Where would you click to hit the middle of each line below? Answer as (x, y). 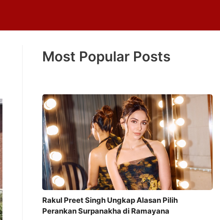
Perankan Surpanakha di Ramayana (106, 211)
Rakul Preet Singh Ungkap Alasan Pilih (110, 200)
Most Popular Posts (106, 56)
